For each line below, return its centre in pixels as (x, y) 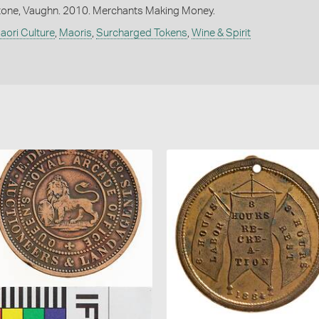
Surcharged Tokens (141, 33)
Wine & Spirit (221, 33)
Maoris (75, 33)
